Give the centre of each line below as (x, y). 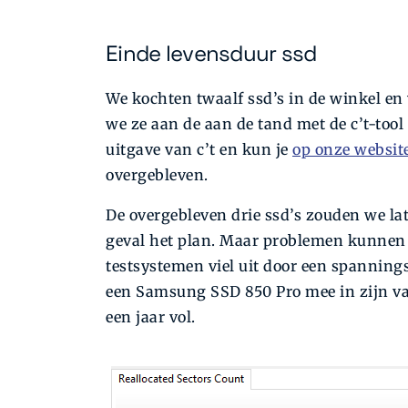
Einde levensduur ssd (211, 54)
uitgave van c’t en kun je (199, 150)
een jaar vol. (151, 317)
